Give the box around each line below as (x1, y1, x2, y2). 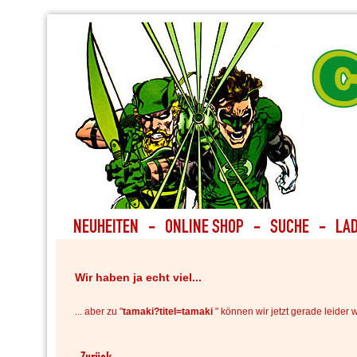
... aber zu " (75, 306, 123, 318)
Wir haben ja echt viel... (75, 271, 202, 284)
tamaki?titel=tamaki (123, 306, 215, 318)
